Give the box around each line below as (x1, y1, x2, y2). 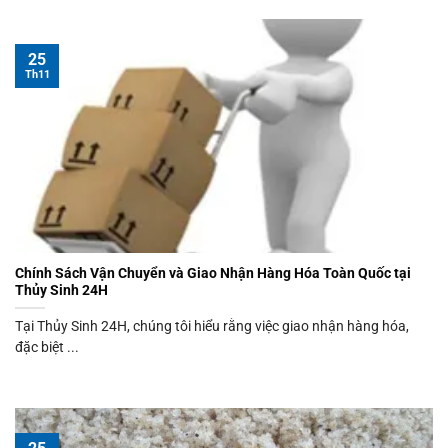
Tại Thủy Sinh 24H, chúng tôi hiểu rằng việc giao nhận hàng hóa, (15, 318, 409, 335)
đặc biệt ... (15, 339, 79, 356)
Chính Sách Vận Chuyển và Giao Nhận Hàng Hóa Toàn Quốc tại (15, 265, 411, 282)
